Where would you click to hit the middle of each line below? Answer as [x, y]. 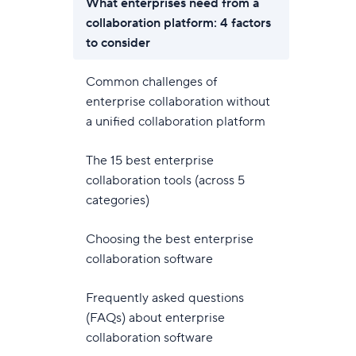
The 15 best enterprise [149, 161]
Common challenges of [151, 82]
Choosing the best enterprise [169, 239]
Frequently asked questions [164, 298]
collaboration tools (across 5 [165, 180]
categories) [117, 200]
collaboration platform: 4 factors [178, 23]
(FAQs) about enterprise [155, 318]
